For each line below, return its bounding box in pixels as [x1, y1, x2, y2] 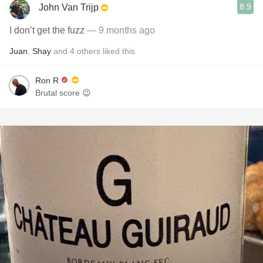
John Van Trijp [39, 2, 99, 12]
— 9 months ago [85, 25, 155, 35]
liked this [100, 46, 135, 56]
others [77, 46, 100, 56]
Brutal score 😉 [35, 88, 91, 97]
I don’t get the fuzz [9, 25, 85, 35]
